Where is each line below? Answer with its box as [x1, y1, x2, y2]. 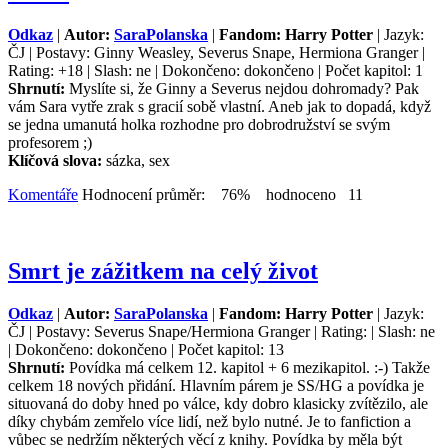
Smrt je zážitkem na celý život [8, 257, 318, 284]
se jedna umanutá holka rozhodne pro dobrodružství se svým [8, 116, 390, 133]
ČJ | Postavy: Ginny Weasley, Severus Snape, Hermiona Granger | [8, 44, 425, 61]
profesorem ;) [8, 134, 92, 151]
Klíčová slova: [8, 152, 106, 169]
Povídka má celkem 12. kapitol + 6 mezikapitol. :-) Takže [69, 358, 430, 376]
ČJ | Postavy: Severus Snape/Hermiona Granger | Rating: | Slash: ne [8, 322, 435, 340]
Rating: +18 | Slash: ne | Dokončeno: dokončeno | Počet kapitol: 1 [8, 62, 423, 79]
